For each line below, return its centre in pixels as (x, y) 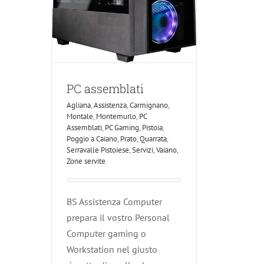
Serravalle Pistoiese (98, 150)
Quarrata (153, 139)
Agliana (79, 105)
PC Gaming (122, 128)
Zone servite (86, 161)
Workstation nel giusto (112, 250)
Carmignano (149, 105)
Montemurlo (116, 117)
